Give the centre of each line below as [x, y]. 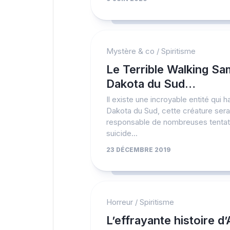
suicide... [122, 133]
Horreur [120, 202]
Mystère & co [130, 51]
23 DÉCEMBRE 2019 [139, 150]
